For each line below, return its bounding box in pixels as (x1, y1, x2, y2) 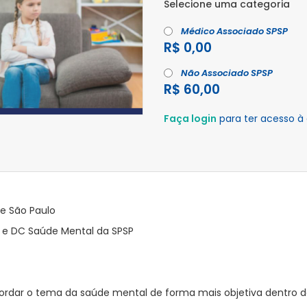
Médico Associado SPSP (181, 25, 288, 38)
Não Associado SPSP (181, 66, 273, 79)
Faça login (164, 112, 217, 125)
